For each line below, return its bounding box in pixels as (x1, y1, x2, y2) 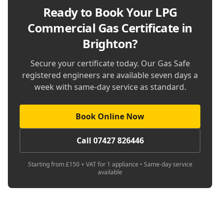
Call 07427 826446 (76, 135, 144, 146)
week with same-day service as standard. (34, 82, 186, 92)
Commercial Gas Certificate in (27, 20, 192, 36)
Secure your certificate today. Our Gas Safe (30, 58, 190, 69)
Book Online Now (76, 111, 144, 122)
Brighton (82, 35, 133, 52)
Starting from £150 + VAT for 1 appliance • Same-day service (27, 160, 192, 168)
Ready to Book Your (43, 4, 156, 20)
